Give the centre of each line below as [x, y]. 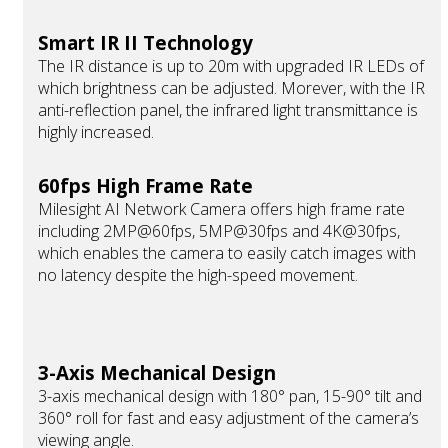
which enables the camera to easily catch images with [227, 253]
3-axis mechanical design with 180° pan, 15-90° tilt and [230, 396]
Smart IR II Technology [145, 43]
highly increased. [96, 132]
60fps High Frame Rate [145, 186]
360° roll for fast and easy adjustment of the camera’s [228, 418]
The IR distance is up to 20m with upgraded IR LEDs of [231, 66]
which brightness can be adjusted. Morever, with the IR [231, 88]
